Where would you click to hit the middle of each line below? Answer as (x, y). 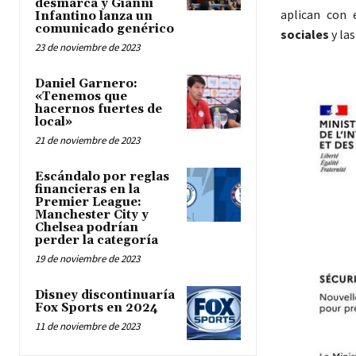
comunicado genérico (104, 29)
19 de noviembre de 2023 (87, 259)
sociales (304, 35)
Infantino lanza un (94, 17)
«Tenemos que (81, 97)
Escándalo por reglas (102, 177)
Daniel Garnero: (86, 84)
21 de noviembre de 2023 (87, 141)
